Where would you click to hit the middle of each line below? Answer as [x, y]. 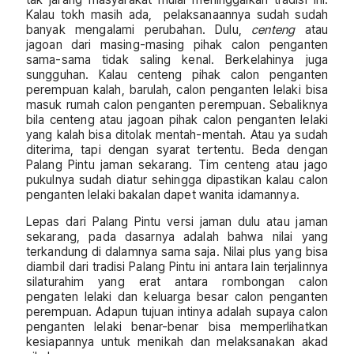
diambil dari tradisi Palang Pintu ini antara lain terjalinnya [177, 266]
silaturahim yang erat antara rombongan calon [177, 281]
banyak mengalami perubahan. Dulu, [139, 29]
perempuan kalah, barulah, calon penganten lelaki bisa [177, 89]
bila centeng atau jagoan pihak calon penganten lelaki [177, 119]
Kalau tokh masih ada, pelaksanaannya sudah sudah [177, 14]
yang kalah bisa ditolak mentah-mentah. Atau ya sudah [177, 134]
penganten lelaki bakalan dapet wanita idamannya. [163, 194]
